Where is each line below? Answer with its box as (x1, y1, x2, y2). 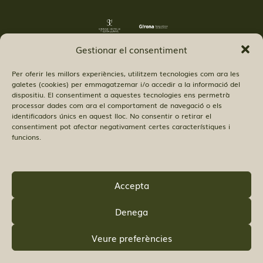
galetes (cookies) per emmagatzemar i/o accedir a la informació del (12, 79, 240, 89)
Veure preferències (91, 231, 172, 244)
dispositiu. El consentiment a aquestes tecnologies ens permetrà (12, 89, 230, 100)
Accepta (114, 178, 149, 191)
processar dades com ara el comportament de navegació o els (12, 100, 222, 110)
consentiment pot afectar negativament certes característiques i (12, 121, 230, 131)
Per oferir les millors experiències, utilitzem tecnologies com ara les (12, 68, 240, 79)
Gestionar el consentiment (76, 43, 187, 56)
